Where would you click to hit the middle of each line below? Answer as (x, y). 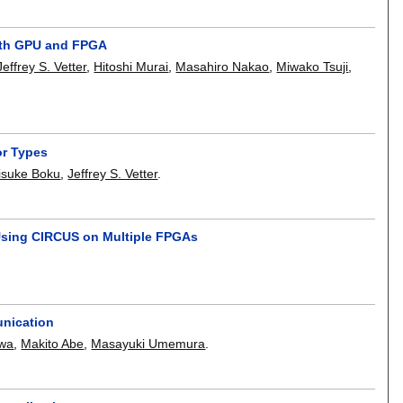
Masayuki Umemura (148, 343)
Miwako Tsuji (313, 66)
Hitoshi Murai (131, 66)
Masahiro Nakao (223, 66)
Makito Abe (53, 343)
